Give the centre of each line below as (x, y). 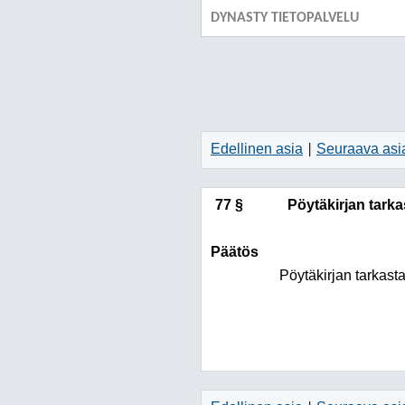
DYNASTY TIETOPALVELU (285, 18)
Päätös (235, 252)
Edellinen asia (257, 149)
